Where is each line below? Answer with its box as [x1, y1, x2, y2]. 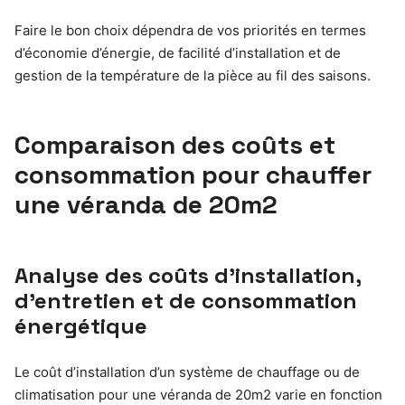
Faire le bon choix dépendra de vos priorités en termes [14, 22, 366, 40]
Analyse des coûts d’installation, [14, 261, 361, 290]
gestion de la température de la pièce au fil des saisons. [14, 67, 371, 85]
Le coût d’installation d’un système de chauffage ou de [14, 363, 360, 381]
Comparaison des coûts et [14, 128, 335, 162]
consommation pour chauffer [14, 158, 372, 192]
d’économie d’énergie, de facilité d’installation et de [14, 44, 341, 62]
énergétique [14, 312, 147, 341]
